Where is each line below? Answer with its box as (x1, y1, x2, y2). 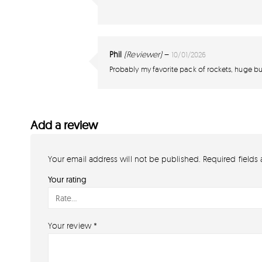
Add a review (30, 118, 98, 133)
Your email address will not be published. (48, 154, 201, 164)
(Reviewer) (124, 49, 163, 60)
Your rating (48, 174, 87, 185)
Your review (48, 220, 94, 231)
